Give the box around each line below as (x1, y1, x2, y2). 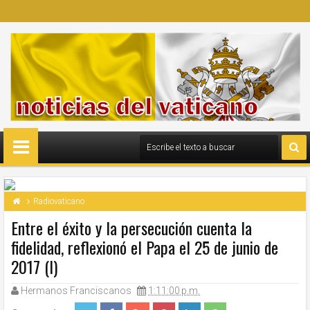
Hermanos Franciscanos (21, 285, 131, 296)
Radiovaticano (33, 197, 84, 206)
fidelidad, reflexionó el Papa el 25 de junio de (11, 235, 278, 259)
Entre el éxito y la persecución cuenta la (11, 215, 252, 240)
